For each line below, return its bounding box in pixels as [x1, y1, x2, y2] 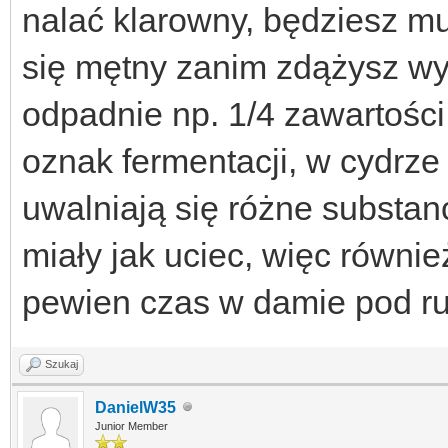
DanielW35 [95, 398, 176, 416]
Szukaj [45, 357, 78, 370]
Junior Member [95, 419, 168, 432]
